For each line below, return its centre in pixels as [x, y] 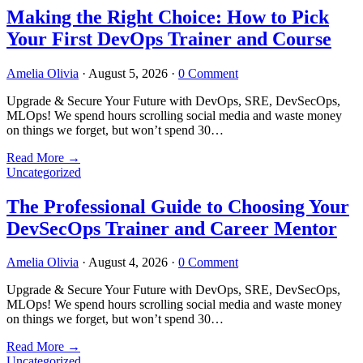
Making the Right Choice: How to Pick [168, 17]
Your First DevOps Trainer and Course [169, 38]
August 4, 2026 [128, 263]
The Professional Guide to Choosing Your [178, 206]
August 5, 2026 [128, 73]
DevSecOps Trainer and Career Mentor [172, 228]
